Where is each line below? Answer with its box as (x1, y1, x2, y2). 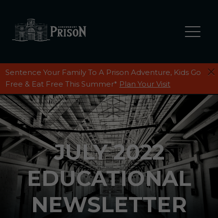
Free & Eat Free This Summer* (5, 79, 120, 89)
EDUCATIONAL (27, 165, 191, 191)
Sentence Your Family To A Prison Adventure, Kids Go (5, 68, 201, 77)
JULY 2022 (54, 139, 164, 165)
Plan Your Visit (119, 79, 171, 89)
